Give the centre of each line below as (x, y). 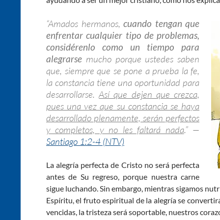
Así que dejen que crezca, (149, 94)
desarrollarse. (73, 94)
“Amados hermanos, (85, 23)
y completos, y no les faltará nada (115, 129)
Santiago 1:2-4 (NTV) (85, 141)
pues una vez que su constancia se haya (123, 106)
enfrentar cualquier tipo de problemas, (123, 35)
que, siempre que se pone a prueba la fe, (123, 70)
